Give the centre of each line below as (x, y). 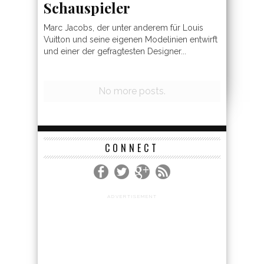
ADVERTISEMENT (132, 151)
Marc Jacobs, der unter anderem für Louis (123, 28)
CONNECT (132, 103)
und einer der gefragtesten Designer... (115, 51)
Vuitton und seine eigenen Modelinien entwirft (131, 39)
